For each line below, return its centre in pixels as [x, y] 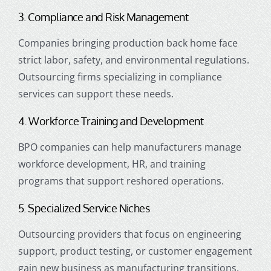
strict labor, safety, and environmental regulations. [133, 60]
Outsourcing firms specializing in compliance [120, 77]
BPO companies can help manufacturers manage [129, 147]
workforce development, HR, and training [112, 164]
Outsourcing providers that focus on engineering [129, 234]
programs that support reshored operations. [121, 181]
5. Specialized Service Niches [84, 208]
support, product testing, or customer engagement [135, 251]
